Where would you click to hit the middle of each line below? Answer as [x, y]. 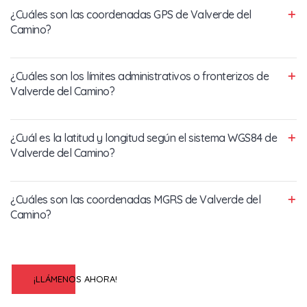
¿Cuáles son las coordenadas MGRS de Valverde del [135, 199]
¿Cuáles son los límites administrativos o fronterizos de [139, 76]
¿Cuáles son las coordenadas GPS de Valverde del [131, 14]
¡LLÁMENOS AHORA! [75, 279]
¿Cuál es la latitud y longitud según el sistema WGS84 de [144, 137]
